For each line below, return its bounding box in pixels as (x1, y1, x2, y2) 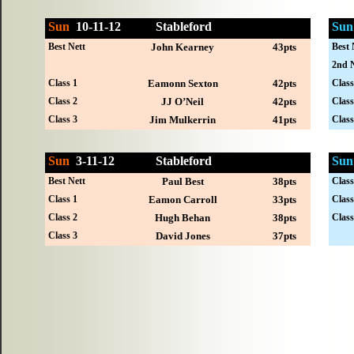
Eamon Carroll (148, 193, 217, 205)
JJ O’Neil (161, 95, 205, 107)
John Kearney (151, 40, 215, 53)
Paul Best (161, 175, 204, 187)
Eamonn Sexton (147, 77, 218, 89)
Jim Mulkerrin (149, 113, 217, 126)
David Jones (155, 229, 210, 242)
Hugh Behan (155, 211, 211, 224)
